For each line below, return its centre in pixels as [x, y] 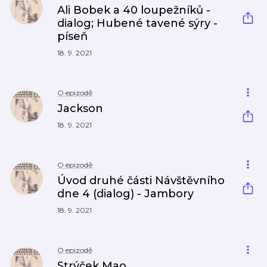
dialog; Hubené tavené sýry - [137, 23]
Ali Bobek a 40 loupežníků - [134, 10]
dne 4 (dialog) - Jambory [125, 194]
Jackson [80, 108]
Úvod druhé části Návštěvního [141, 181]
